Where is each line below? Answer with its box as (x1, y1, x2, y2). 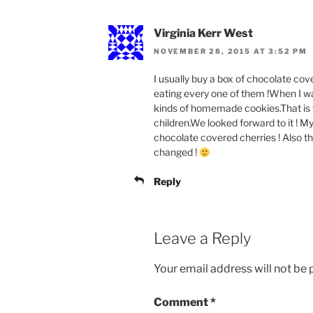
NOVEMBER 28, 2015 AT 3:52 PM (154, 47, 307, 56)
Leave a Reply (154, 229, 251, 248)
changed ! (154, 146, 199, 159)
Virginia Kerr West (154, 27, 253, 41)
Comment (154, 295, 210, 309)
